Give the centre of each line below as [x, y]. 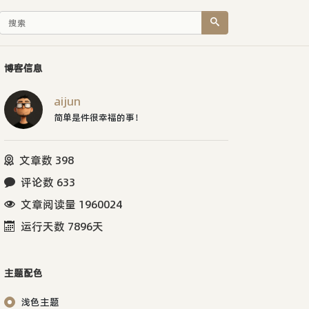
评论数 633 [48, 182]
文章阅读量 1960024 [71, 204]
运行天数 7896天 [62, 226]
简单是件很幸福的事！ [99, 117]
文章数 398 [47, 160]
